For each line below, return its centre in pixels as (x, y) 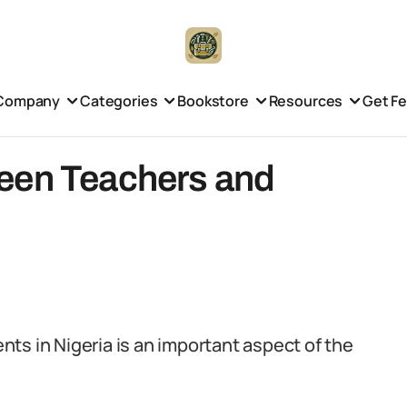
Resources (306, 100)
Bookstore (213, 100)
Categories (119, 100)
